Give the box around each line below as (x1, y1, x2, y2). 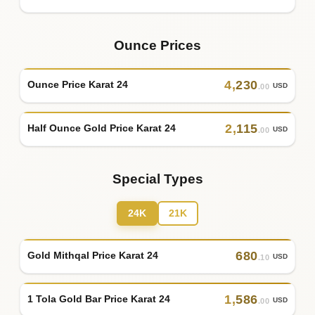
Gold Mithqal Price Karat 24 (27, 250, 158, 262)
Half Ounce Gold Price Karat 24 (27, 122, 176, 134)
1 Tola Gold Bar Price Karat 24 (27, 293, 170, 305)
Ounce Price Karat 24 (27, 79, 128, 91)
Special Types (112, 171, 203, 186)
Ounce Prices (114, 37, 201, 53)
